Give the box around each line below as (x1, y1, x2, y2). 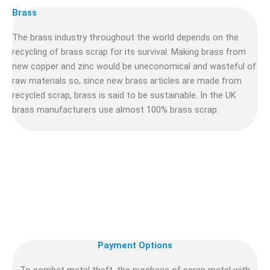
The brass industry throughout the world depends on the (12, 32, 239, 43)
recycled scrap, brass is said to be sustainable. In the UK (12, 90, 236, 101)
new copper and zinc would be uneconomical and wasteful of (12, 61, 256, 72)
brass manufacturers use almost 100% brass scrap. (12, 104, 219, 116)
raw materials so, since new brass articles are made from (12, 75, 242, 87)
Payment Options (98, 239, 172, 251)
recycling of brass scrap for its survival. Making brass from (12, 46, 246, 58)
